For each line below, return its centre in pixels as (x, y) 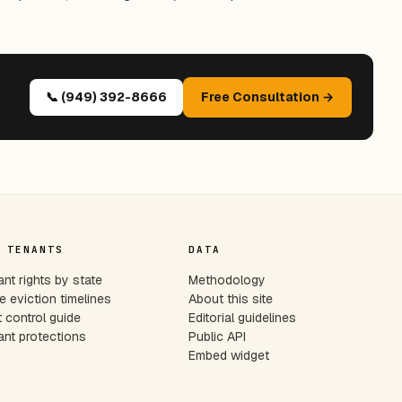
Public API (218, 336)
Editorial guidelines (243, 318)
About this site (231, 299)
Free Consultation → (267, 96)
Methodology (227, 280)
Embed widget (229, 355)
